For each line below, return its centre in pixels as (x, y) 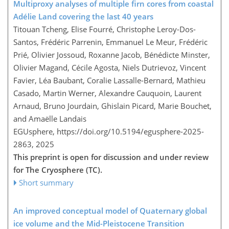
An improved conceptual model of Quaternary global (110, 210)
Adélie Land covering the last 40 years (83, 16)
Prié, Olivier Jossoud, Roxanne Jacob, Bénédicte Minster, (112, 54)
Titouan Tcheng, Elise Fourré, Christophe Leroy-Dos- (105, 29)
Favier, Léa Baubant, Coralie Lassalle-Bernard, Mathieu (109, 80)
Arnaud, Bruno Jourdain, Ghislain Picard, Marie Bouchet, (112, 106)
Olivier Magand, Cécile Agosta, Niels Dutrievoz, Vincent (110, 67)
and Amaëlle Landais (50, 118)
